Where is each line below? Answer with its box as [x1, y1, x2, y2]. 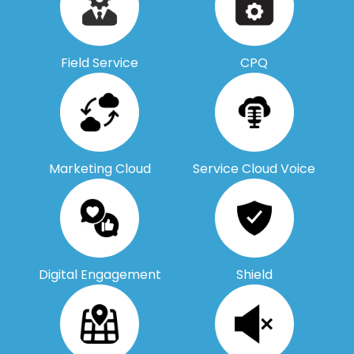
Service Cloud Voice [193, 160, 316, 179]
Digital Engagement [38, 265, 161, 284]
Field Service [61, 54, 139, 73]
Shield [235, 265, 273, 284]
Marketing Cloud [48, 160, 151, 179]
